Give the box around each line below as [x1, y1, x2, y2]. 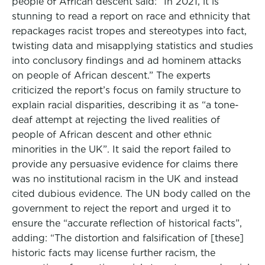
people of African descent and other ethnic [12, 129, 212, 140]
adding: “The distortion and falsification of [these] [12, 232, 244, 244]
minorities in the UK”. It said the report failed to [12, 144, 231, 155]
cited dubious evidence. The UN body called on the [12, 188, 250, 199]
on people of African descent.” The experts [12, 70, 211, 81]
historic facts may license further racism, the [12, 247, 215, 258]
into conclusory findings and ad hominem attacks [12, 55, 241, 66]
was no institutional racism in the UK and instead [12, 173, 238, 185]
